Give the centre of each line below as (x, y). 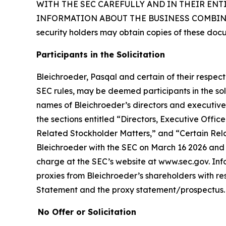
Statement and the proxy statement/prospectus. (131, 190)
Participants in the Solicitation (102, 54)
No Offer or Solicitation (87, 212)
